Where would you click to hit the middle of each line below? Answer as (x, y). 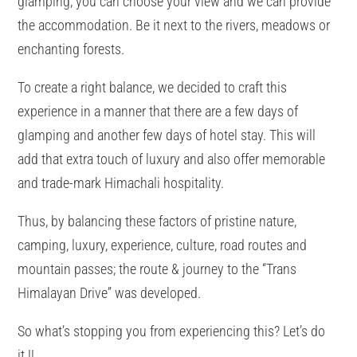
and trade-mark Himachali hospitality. (121, 182)
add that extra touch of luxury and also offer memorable (172, 159)
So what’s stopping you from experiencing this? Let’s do (172, 331)
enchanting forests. (71, 49)
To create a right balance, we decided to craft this (153, 87)
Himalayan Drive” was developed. (110, 292)
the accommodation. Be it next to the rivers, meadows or (174, 25)
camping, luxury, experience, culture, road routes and (163, 245)
